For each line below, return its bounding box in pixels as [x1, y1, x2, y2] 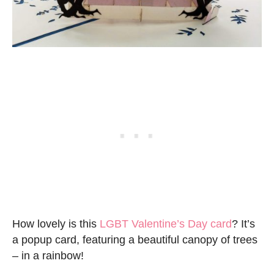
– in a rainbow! [12, 250, 84, 262]
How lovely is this [12, 218, 100, 231]
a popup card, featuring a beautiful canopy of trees [12, 234, 257, 246]
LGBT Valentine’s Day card [100, 218, 232, 231]
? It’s [232, 218, 255, 231]
